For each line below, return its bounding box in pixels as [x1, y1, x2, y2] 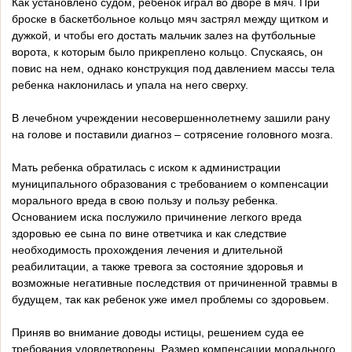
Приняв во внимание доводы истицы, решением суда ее [12, 326, 304, 339]
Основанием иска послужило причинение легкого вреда [12, 211, 302, 224]
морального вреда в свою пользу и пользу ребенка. [12, 194, 278, 207]
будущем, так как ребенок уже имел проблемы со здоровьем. [12, 293, 329, 306]
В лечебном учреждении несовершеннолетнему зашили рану [12, 112, 330, 125]
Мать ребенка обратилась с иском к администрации [12, 161, 280, 174]
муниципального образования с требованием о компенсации [12, 178, 328, 191]
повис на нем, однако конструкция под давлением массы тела [12, 62, 335, 75]
